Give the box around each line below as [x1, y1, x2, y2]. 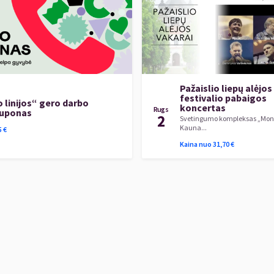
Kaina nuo [180, 139, 212, 149]
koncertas [180, 102, 226, 114]
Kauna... [180, 123, 207, 132]
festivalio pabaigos [180, 92, 267, 104]
